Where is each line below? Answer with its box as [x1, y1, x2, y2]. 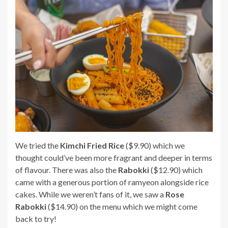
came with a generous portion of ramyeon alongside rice [15, 177, 209, 187]
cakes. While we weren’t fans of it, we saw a [15, 189, 165, 199]
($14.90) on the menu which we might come [46, 202, 197, 212]
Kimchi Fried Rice [60, 140, 124, 151]
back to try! [15, 214, 56, 224]
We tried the [15, 140, 60, 151]
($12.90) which [149, 165, 203, 175]
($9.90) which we [124, 140, 185, 151]
